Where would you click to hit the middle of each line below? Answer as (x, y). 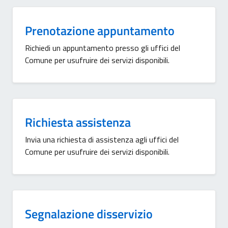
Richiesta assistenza (78, 122)
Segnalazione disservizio (89, 214)
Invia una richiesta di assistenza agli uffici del (102, 139)
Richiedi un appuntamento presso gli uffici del (103, 48)
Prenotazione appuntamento (100, 31)
